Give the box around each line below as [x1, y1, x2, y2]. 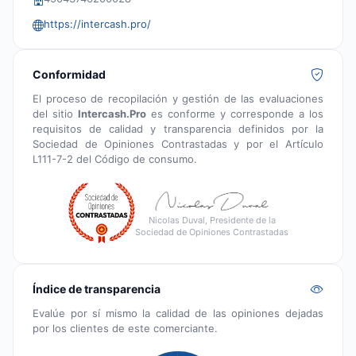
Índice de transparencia [33, 282, 161, 296]
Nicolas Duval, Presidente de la [148, 215, 276, 226]
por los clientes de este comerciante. [33, 322, 218, 335]
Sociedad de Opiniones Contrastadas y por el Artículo [33, 137, 323, 151]
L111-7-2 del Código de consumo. [33, 153, 197, 166]
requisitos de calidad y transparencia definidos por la [33, 122, 323, 136]
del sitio [33, 107, 78, 121]
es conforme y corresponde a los [146, 107, 323, 121]
